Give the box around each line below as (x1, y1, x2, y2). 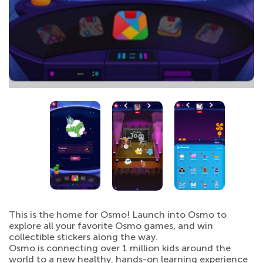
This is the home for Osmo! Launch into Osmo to (9, 209, 227, 221)
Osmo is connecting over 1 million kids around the (9, 242, 231, 254)
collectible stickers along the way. (9, 231, 158, 243)
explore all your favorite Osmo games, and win (9, 220, 213, 232)
